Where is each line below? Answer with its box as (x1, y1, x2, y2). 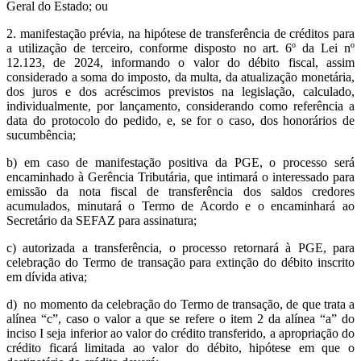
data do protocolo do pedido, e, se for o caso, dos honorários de (6, 114, 355, 128)
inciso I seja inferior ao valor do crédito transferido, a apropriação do (6, 326, 355, 341)
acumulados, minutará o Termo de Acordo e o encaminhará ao (6, 199, 355, 214)
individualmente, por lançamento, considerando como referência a (6, 99, 355, 114)
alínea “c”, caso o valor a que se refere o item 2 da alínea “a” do (6, 312, 355, 326)
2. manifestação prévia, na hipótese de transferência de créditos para (6, 27, 355, 41)
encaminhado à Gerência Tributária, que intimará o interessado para (6, 170, 355, 185)
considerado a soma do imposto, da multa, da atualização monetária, (6, 70, 355, 85)
